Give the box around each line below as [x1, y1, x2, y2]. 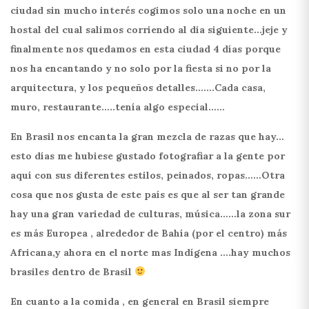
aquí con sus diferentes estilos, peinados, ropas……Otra [10, 168, 285, 181]
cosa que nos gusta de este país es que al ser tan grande [10, 188, 285, 201]
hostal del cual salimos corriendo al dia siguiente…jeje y [10, 23, 288, 36]
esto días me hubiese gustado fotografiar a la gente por [10, 149, 285, 162]
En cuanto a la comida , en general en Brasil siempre [10, 295, 269, 308]
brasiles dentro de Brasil [10, 265, 134, 278]
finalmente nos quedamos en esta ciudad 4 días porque [10, 42, 281, 55]
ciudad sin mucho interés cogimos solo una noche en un [10, 3, 286, 17]
